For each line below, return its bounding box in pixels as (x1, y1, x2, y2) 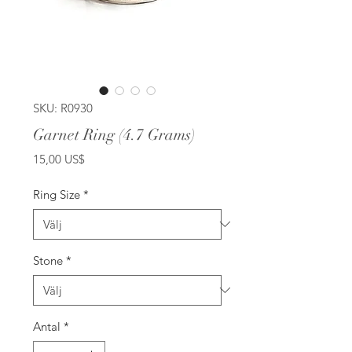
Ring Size (33, 186, 80, 202)
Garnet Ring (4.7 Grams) (33, 124, 196, 145)
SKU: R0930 (33, 100, 93, 115)
